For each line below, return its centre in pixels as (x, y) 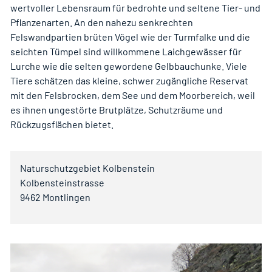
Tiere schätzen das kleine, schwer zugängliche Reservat (129, 80)
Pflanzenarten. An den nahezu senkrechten (102, 22)
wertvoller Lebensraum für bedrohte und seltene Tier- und (135, 7)
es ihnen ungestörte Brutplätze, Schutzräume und (117, 109)
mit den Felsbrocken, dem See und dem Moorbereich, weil (133, 95)
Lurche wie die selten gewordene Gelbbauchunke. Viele (129, 66)
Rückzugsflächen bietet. (62, 124)
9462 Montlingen (55, 197)
